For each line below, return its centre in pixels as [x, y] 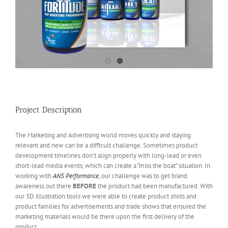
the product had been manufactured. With [154, 186]
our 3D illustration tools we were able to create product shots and [106, 196]
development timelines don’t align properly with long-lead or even [108, 155]
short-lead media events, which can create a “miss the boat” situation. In [113, 165]
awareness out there [44, 186]
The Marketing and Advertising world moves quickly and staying [103, 135]
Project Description [49, 109]
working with [34, 176]
